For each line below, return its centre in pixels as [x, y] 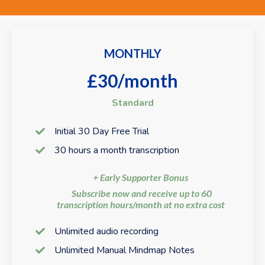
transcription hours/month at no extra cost [141, 204]
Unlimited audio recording [106, 231]
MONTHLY [132, 53]
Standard [132, 103]
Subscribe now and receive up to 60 [141, 193]
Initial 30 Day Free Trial [102, 131]
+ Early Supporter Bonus [141, 177]
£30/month [132, 80]
